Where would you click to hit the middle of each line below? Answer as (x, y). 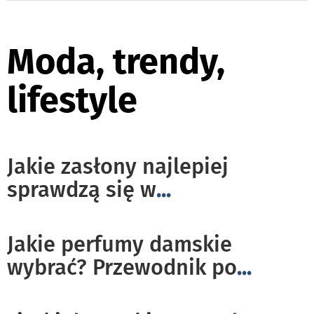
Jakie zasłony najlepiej (118, 167)
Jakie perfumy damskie (120, 245)
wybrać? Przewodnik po (122, 268)
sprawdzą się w (82, 190)
